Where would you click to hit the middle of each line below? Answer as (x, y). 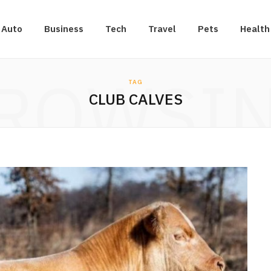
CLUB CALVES (135, 99)
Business (64, 29)
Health (255, 29)
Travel (162, 29)
